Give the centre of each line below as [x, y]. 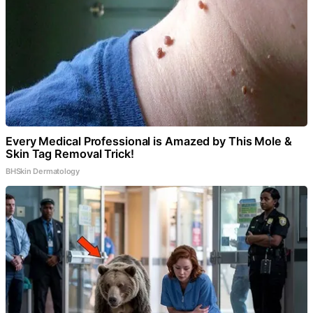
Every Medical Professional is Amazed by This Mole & [149, 141]
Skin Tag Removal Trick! [70, 154]
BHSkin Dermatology [43, 172]
